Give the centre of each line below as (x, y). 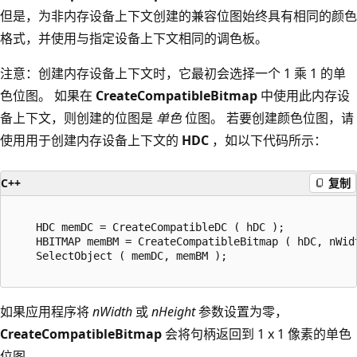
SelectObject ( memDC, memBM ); (119, 255)
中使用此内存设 (304, 95)
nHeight (173, 311)
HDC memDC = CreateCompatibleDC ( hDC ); (147, 227)
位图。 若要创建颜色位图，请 (268, 118)
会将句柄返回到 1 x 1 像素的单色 (257, 333)
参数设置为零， (241, 311)
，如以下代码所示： (268, 140)
